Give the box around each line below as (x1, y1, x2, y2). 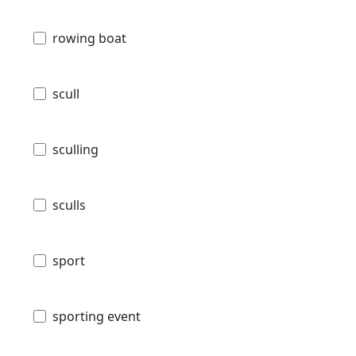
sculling (52, 140, 99, 158)
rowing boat (52, 29, 126, 47)
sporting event (52, 307, 141, 325)
